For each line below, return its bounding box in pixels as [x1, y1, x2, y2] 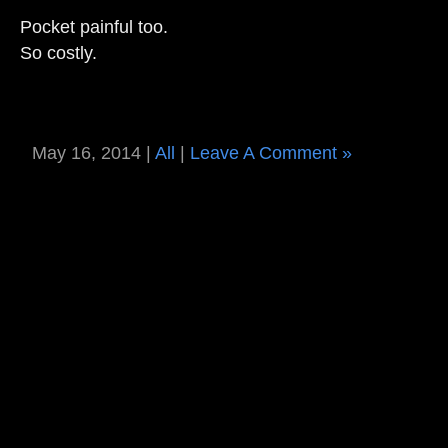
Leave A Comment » [190, 143, 352, 163]
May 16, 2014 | [32, 143, 155, 163]
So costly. [20, 43, 97, 63]
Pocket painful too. [20, 17, 168, 37]
